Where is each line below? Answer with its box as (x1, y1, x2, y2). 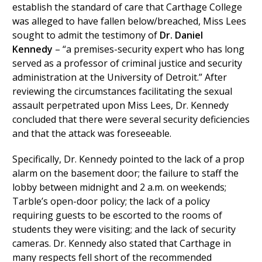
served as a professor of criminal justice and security (12, 57, 242, 70)
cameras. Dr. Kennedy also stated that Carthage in (12, 237, 231, 250)
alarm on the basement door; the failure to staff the (12, 167, 239, 180)
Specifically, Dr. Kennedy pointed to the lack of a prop (12, 153, 244, 166)
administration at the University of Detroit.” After (12, 71, 227, 84)
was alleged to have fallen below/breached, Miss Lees (12, 15, 246, 27)
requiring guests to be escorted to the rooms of (12, 209, 222, 222)
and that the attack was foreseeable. (12, 127, 171, 140)
